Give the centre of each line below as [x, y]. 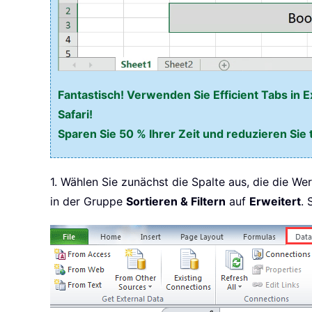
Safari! [75, 115]
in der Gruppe [88, 202]
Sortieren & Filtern [176, 202]
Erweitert [275, 202]
